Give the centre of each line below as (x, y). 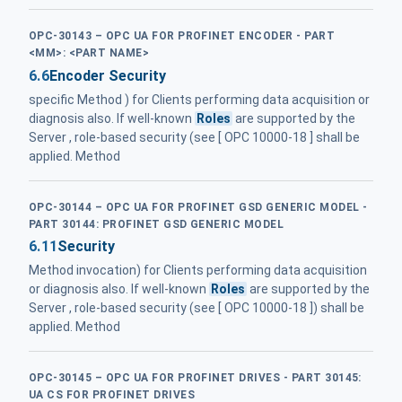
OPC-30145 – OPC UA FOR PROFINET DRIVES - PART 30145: (195, 378)
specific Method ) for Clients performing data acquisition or (199, 99)
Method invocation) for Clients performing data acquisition (198, 271)
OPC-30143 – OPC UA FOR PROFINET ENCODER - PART (182, 36)
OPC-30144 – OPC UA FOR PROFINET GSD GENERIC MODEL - (198, 207)
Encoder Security (107, 75)
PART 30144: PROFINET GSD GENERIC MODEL (157, 224)
